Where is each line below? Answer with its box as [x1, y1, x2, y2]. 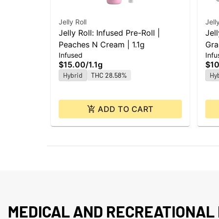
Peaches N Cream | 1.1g [59, 40, 145, 50]
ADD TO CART [98, 104, 153, 114]
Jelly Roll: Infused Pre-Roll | [59, 28, 160, 38]
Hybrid [63, 71, 83, 80]
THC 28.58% [91, 71, 127, 80]
